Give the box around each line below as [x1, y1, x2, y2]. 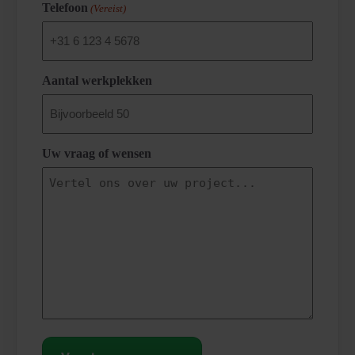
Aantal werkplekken [42, 74, 152, 88]
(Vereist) [90, 2, 127, 15]
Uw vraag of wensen [42, 147, 151, 161]
